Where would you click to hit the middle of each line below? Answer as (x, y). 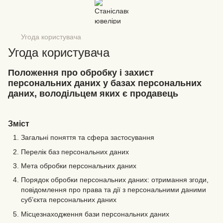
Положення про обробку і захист (81, 73)
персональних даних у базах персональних (105, 83)
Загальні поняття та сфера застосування (88, 138)
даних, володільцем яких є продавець (93, 94)
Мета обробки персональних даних (79, 166)
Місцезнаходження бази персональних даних (95, 214)
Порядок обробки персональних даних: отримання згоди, (115, 180)
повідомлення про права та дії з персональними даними (113, 190)
